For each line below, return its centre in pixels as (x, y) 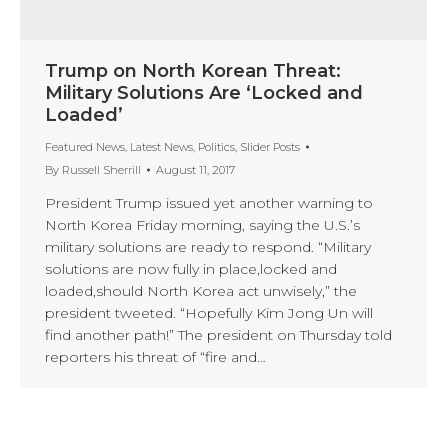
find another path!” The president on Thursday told (218, 334)
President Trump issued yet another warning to (209, 202)
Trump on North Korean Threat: (193, 70)
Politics (216, 146)
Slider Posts (270, 146)
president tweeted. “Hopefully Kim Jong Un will (209, 312)
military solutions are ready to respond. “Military (208, 246)
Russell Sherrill (101, 169)
